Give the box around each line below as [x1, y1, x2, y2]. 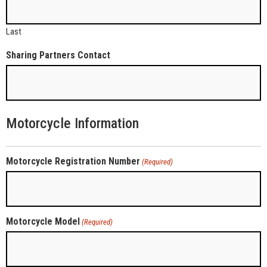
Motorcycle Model [6, 215, 80, 227]
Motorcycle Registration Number [6, 156, 140, 167]
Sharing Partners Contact [6, 49, 110, 61]
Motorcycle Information [6, 115, 139, 132]
